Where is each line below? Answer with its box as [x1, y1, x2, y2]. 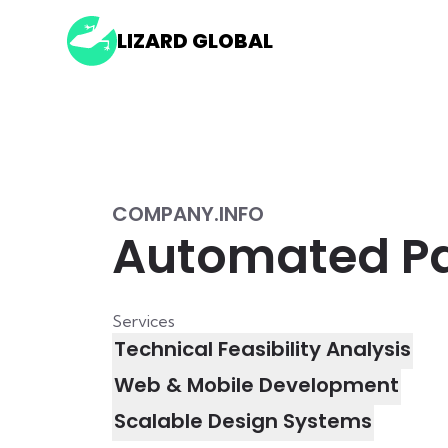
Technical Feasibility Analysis [114, 335, 411, 363]
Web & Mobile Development [114, 371, 399, 399]
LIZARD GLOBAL [117, 27, 274, 55]
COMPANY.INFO [112, 200, 264, 228]
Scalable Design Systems [114, 407, 372, 435]
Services [112, 311, 175, 331]
